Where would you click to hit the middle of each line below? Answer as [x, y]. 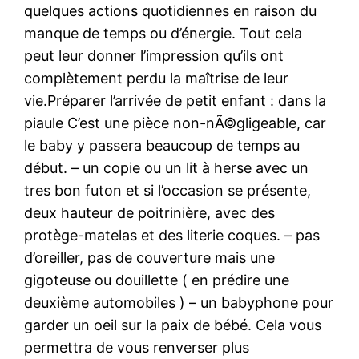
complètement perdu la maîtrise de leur [157, 78]
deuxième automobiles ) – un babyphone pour [179, 302]
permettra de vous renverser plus [137, 347]
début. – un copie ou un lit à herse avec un [167, 167]
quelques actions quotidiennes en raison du [171, 10]
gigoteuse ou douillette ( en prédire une [157, 280]
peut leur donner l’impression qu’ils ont [154, 55]
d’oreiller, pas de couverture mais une [150, 257]
